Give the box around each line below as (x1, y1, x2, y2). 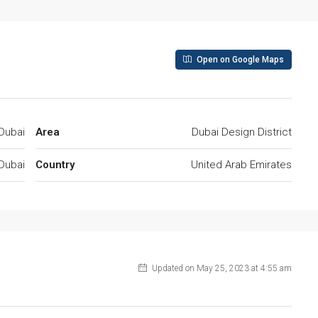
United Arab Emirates (191, 158, 292, 172)
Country (35, 158, 75, 172)
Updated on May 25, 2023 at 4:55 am (150, 263, 292, 274)
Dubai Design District (192, 126, 292, 139)
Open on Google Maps (194, 55, 284, 65)
